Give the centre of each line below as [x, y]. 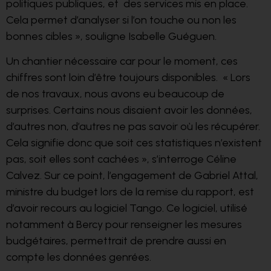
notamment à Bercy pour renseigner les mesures [124, 225]
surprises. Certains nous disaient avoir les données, [129, 110]
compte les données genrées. [79, 257]
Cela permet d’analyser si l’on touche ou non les [121, 20]
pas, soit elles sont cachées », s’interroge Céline [121, 159]
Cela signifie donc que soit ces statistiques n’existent [134, 143]
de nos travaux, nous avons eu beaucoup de [115, 94]
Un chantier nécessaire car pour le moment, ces [122, 61]
